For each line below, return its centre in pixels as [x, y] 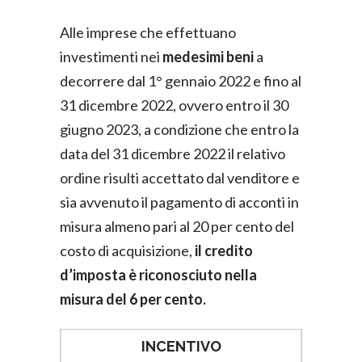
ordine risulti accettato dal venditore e [180, 178]
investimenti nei [111, 57]
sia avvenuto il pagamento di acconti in [179, 202]
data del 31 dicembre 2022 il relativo [173, 154]
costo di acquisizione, [127, 250]
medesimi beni [209, 57]
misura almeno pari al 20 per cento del [177, 226]
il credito [224, 250]
